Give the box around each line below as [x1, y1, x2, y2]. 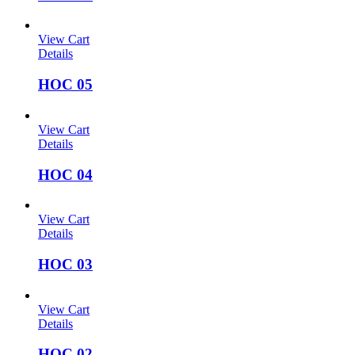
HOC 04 [38, 166, 93, 183]
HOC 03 [38, 256, 93, 273]
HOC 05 [38, 76, 93, 94]
